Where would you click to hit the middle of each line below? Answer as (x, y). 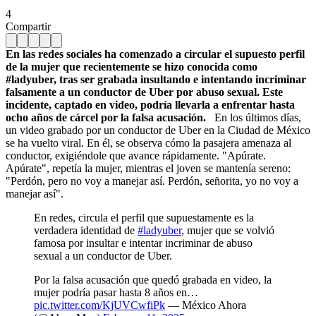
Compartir (28, 26)
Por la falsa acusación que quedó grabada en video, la (153, 279)
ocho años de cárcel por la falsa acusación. (106, 117)
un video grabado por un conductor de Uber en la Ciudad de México (158, 130)
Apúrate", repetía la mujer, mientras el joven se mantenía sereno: (148, 168)
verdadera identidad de (86, 230)
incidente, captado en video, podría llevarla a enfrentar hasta (150, 104)
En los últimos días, (254, 117)
